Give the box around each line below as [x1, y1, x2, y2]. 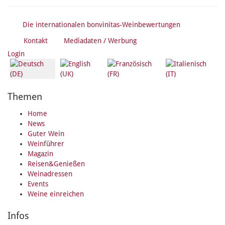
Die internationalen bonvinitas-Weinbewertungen [23, 21, 180, 29]
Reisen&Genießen [28, 160, 85, 168]
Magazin [28, 150, 53, 158]
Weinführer [28, 140, 64, 148]
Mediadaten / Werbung [64, 37, 137, 45]
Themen [8, 91, 42, 103]
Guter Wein [28, 130, 64, 138]
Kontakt [24, 37, 48, 45]
